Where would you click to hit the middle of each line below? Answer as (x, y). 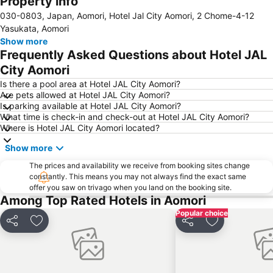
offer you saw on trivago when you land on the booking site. (130, 187)
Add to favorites (73, 227)
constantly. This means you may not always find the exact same (138, 176)
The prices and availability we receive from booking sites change (140, 165)
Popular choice (202, 213)
